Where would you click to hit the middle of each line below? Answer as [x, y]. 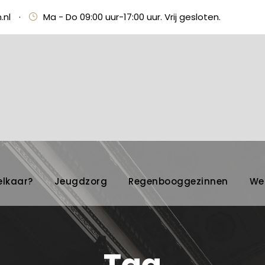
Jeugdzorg [80, 181]
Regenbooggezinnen [178, 181]
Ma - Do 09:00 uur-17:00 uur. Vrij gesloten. [132, 17]
